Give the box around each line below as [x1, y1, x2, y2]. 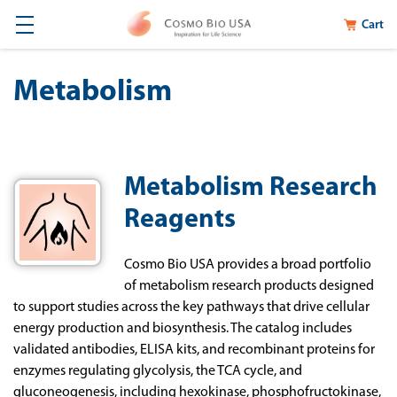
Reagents [124, 206, 236, 234]
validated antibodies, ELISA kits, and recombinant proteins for [13, 343, 375, 357]
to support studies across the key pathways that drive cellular [13, 300, 370, 315]
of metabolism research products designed [124, 279, 374, 293]
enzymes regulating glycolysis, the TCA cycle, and [13, 364, 302, 378]
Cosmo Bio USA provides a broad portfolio [124, 258, 371, 272]
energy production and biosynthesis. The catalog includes [13, 322, 352, 336]
